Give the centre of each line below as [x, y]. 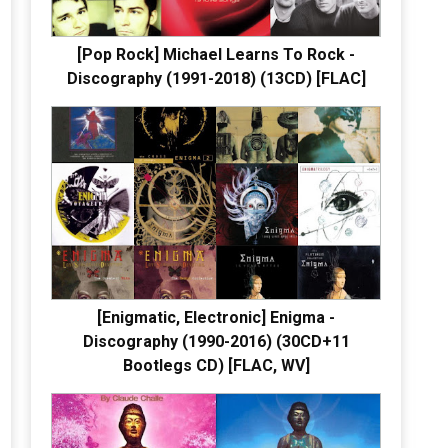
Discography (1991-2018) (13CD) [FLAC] [216, 78]
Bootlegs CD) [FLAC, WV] [216, 365]
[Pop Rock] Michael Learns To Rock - [216, 54]
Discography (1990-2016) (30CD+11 [216, 341]
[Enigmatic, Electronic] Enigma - [216, 317]
